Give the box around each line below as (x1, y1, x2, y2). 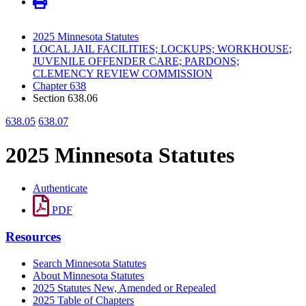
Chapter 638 (33, 80, 86, 92)
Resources (5, 229, 61, 244)
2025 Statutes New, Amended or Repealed (33, 281, 216, 294)
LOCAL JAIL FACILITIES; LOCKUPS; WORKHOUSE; (33, 43, 292, 55)
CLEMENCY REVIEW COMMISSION (33, 68, 212, 80)
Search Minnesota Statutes (33, 257, 146, 269)
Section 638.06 (33, 92, 98, 105)
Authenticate (33, 182, 87, 195)
